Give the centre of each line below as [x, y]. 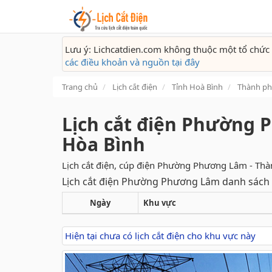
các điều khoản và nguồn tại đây [132, 62]
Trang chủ [80, 87]
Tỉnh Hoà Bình [197, 87]
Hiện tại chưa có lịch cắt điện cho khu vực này [160, 236]
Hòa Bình [104, 144]
